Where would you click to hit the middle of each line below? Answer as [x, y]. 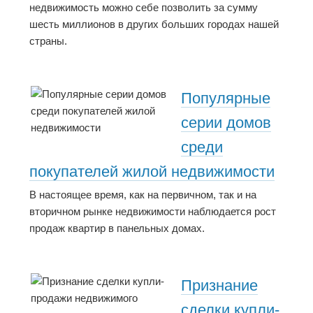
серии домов [226, 122]
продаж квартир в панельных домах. [117, 228]
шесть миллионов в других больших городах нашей [154, 24]
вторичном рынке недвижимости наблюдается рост [153, 212]
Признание [219, 285]
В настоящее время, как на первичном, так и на [143, 195]
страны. [48, 41]
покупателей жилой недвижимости [152, 171]
